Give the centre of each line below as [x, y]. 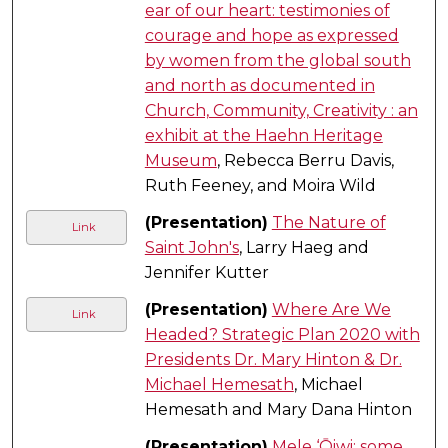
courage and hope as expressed [271, 35]
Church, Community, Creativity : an [281, 110]
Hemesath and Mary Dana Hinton [278, 409]
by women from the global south [277, 60]
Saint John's [191, 247]
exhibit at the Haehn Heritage [263, 135]
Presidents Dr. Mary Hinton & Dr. [273, 359]
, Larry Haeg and [303, 247]
